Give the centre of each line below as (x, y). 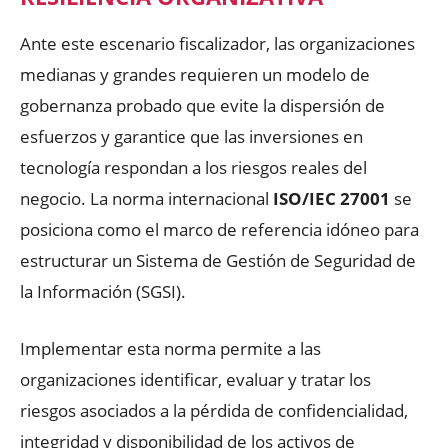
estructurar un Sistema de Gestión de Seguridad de (218, 260)
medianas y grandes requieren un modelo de (195, 74)
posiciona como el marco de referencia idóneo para (219, 229)
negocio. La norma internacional (146, 198)
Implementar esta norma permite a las (170, 348)
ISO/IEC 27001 (331, 198)
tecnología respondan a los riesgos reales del (193, 167)
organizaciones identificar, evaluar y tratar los (195, 379)
